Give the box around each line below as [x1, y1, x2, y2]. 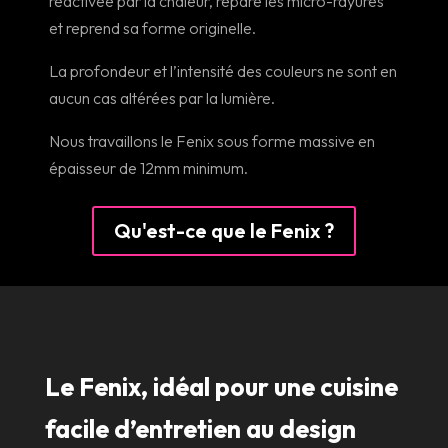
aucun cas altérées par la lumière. [49, 88, 276, 109]
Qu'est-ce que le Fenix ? [114, 218, 334, 244]
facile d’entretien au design [44, 413, 356, 446]
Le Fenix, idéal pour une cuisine [44, 371, 398, 404]
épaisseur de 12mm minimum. [49, 158, 249, 179]
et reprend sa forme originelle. [49, 18, 257, 39]
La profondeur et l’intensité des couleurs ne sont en [49, 61, 398, 82]
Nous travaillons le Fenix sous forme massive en [49, 131, 376, 152]
